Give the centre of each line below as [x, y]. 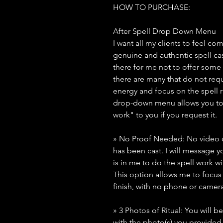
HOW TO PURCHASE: [152, 7]
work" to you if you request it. [165, 115]
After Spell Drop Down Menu [165, 31]
